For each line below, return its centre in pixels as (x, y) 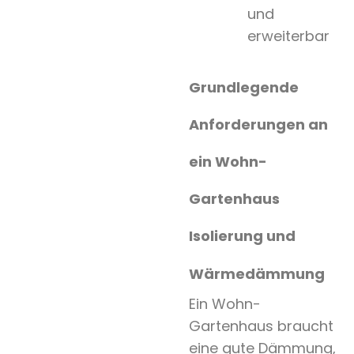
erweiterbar (288, 36)
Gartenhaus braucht (261, 326)
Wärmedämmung (256, 274)
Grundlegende (243, 88)
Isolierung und (242, 236)
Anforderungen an (258, 125)
